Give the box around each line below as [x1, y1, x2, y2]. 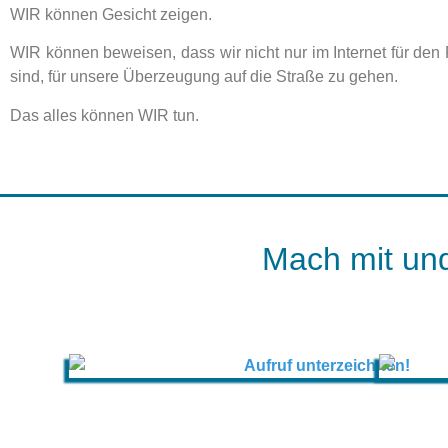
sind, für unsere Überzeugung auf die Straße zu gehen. [10, 68, 398, 86]
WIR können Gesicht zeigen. [10, 5, 212, 23]
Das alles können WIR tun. [10, 106, 199, 124]
